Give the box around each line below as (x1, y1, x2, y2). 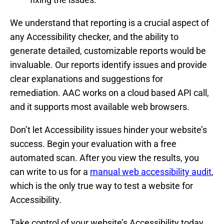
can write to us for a (10, 166, 90, 177)
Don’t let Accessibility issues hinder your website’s (10, 124, 207, 135)
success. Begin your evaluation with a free (10, 138, 176, 149)
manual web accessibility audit (90, 166, 211, 177)
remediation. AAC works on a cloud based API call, (10, 87, 209, 98)
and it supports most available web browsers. (10, 101, 191, 112)
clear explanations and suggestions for (10, 73, 163, 84)
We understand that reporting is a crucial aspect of (10, 17, 209, 28)
